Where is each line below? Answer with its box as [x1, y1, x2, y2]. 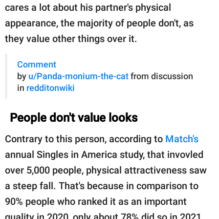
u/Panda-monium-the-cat [28, 71, 129, 81]
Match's [165, 132, 198, 145]
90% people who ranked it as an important [5, 195, 187, 207]
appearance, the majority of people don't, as [5, 17, 194, 29]
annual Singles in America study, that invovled [5, 148, 203, 160]
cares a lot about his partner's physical [5, 1, 171, 13]
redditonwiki [26, 83, 75, 93]
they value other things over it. [5, 32, 140, 44]
